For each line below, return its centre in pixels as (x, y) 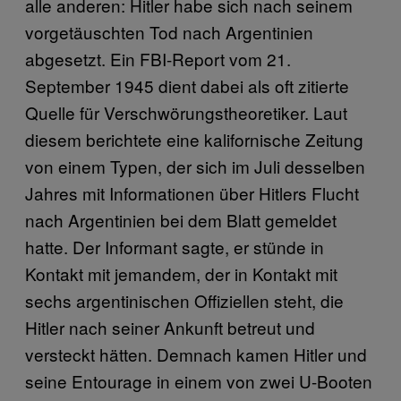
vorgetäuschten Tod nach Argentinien (169, 32)
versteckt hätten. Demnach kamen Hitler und (196, 354)
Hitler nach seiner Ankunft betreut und (170, 328)
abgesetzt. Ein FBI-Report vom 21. (158, 59)
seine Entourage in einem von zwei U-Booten (199, 381)
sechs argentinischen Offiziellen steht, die (184, 301)
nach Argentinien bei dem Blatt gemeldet (181, 220)
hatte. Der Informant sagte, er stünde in (175, 247)
